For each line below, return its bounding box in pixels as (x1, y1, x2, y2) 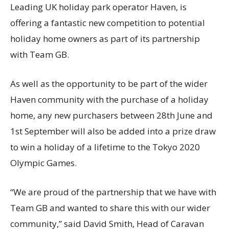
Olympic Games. (10, 157, 77, 169)
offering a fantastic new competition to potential (10, 17, 205, 29)
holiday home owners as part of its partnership (10, 33, 200, 45)
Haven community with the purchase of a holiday (10, 94, 209, 106)
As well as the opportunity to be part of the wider (10, 78, 208, 90)
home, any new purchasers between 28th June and (10, 109, 213, 122)
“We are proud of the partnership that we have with (10, 186, 216, 198)
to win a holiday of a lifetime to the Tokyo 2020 (10, 141, 200, 153)
